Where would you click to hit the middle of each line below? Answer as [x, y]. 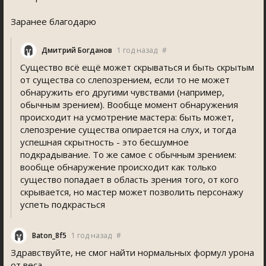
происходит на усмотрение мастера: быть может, [127, 117]
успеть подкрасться [63, 204]
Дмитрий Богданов [77, 50]
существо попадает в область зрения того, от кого [129, 179]
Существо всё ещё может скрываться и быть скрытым [137, 67]
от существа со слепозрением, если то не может [125, 80]
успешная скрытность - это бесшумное [104, 142]
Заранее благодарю [53, 21]
